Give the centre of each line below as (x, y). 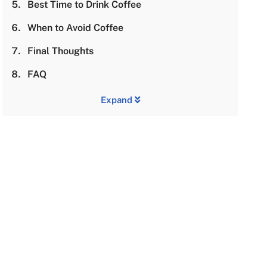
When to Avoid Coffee (75, 28)
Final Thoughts (60, 51)
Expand (118, 100)
